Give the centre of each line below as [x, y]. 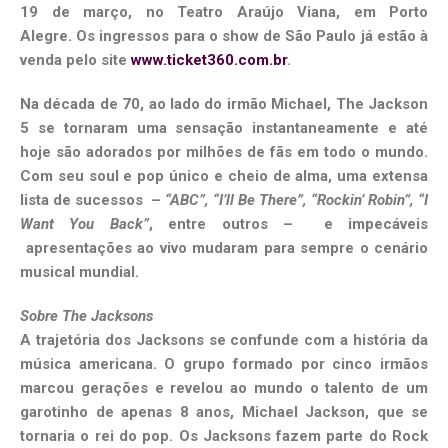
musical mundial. [79, 272]
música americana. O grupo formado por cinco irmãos [224, 364]
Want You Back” [84, 224]
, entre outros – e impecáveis [288, 224]
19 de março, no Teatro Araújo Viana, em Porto [224, 12]
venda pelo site [75, 60]
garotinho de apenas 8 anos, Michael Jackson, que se [224, 412]
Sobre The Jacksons [86, 316]
